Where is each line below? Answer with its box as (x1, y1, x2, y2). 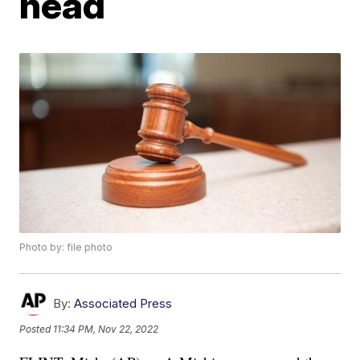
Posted (19, 322, 54, 335)
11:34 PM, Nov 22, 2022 (53, 322, 159, 335)
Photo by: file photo (19, 241, 113, 254)
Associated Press (74, 296, 173, 312)
